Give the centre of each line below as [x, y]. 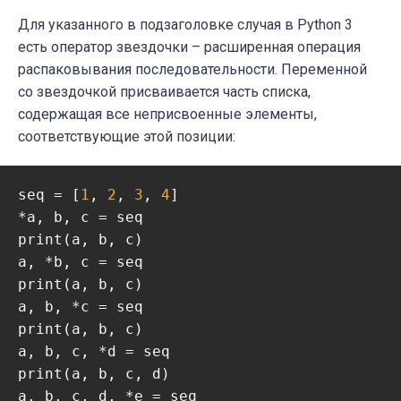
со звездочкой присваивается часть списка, [164, 92]
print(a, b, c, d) [94, 374]
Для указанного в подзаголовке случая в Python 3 [185, 25]
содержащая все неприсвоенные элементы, [167, 115]
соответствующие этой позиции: [127, 137]
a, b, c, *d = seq [94, 352]
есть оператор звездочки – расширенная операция [189, 47]
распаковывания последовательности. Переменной [192, 70]
